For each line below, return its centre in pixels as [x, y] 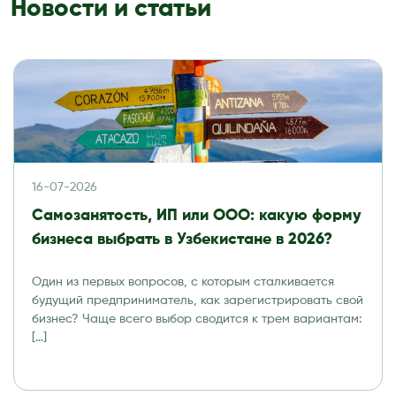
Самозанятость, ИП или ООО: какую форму [197, 215]
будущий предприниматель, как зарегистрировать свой [198, 300]
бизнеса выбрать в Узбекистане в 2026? [182, 239]
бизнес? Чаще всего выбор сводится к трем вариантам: [197, 319]
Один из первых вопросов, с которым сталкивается [183, 282]
